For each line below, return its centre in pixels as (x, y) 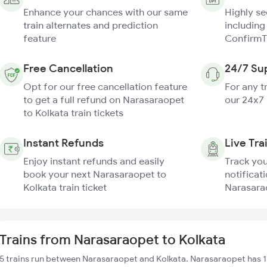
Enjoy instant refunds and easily (94, 161)
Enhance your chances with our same (105, 12)
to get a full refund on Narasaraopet (104, 100)
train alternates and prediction (91, 25)
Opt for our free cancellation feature (105, 86)
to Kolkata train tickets (73, 113)
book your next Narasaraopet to (95, 174)
